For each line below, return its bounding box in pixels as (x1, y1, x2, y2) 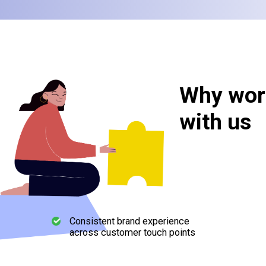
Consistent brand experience (69, 216, 189, 227)
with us (179, 109, 251, 135)
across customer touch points (69, 227, 195, 239)
